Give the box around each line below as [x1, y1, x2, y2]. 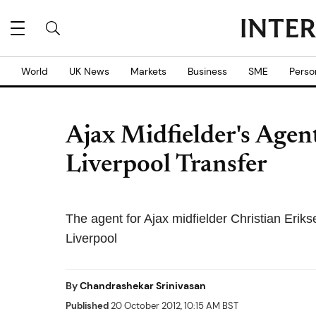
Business [188, 65, 227, 78]
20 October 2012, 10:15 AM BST [109, 300, 238, 312]
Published [66, 300, 109, 312]
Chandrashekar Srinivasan [80, 279, 206, 292]
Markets [130, 65, 166, 78]
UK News [69, 65, 109, 78]
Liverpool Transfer [66, 153, 267, 178]
